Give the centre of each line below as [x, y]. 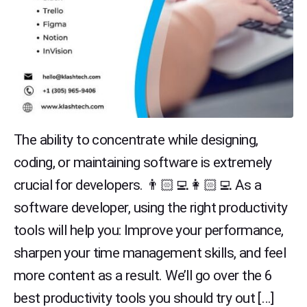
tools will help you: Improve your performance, [149, 230]
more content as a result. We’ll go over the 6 [143, 275]
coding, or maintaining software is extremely [143, 162]
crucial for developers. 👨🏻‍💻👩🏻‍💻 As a [138, 185]
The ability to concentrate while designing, [136, 140]
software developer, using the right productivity [151, 208]
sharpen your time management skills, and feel [150, 253]
